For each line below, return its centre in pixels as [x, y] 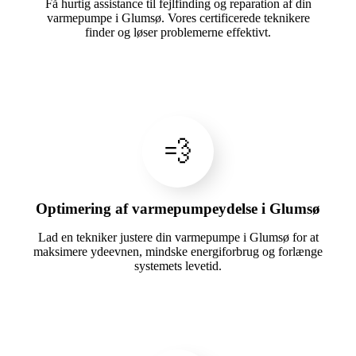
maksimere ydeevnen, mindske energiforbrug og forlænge [178, 252]
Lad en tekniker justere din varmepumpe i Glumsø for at [178, 238]
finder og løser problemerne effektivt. [178, 33]
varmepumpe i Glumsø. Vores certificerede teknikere [178, 18]
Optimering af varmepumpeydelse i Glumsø [178, 209]
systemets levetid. [178, 266]
